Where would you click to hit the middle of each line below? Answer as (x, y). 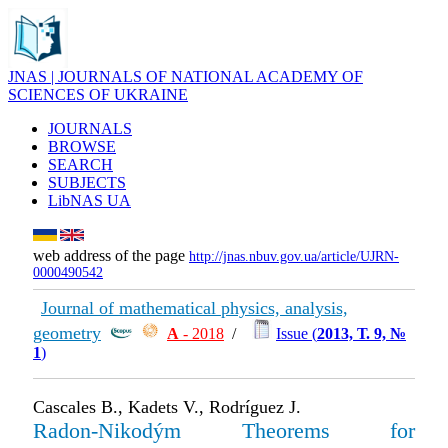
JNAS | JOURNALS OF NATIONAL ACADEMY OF (185, 76)
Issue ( (296, 333)
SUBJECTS (87, 182)
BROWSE (82, 146)
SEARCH (80, 164)
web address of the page (111, 255)
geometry (67, 333)
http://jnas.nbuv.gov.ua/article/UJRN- (294, 256)
